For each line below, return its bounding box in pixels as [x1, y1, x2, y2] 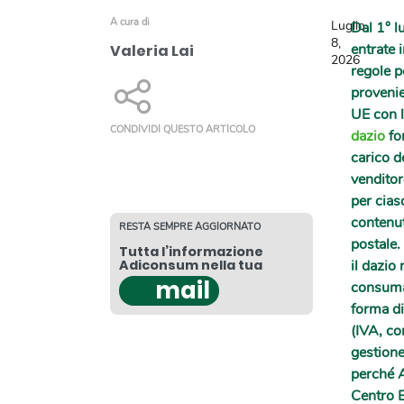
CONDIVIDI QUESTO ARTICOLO [110, 122, 255, 136]
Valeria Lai [110, 41, 194, 62]
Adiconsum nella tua [119, 255, 262, 274]
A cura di [110, 14, 150, 29]
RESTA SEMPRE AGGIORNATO [119, 220, 261, 234]
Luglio [331, 15, 365, 34]
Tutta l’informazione [119, 242, 263, 261]
